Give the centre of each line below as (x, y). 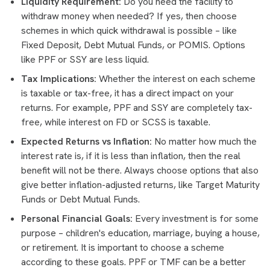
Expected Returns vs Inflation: (88, 141)
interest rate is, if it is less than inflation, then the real (131, 156)
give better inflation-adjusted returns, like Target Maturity (140, 185)
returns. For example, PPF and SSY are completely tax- (137, 108)
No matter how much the (206, 141)
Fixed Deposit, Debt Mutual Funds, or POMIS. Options (133, 45)
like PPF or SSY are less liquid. (85, 59)
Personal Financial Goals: (77, 218)
